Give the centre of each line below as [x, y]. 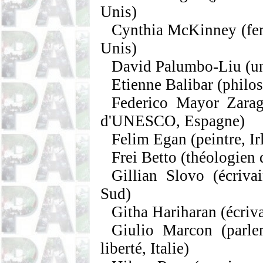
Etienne [139, 85]
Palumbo [185, 66]
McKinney [202, 30]
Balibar [190, 85]
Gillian [139, 176]
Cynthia [140, 30]
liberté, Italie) [145, 248]
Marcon [188, 230]
